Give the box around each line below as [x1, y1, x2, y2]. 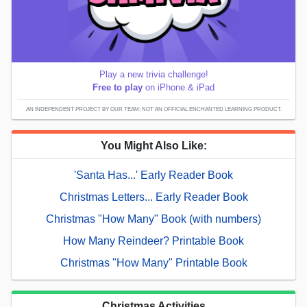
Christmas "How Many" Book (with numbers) [46, 213, 261, 225]
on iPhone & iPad [143, 82, 214, 93]
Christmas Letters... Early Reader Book [59, 191, 248, 204]
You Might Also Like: [100, 140, 207, 152]
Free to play [93, 82, 143, 93]
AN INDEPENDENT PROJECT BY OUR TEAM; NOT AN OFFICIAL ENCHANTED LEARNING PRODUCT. [25, 106, 282, 113]
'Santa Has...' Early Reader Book [74, 169, 233, 182]
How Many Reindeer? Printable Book [63, 235, 244, 247]
